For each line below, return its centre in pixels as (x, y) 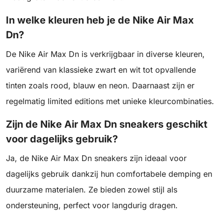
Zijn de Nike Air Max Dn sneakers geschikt (107, 124)
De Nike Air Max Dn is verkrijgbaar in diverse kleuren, (105, 54)
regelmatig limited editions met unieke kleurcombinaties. (110, 101)
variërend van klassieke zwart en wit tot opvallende (101, 70)
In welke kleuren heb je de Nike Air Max (100, 20)
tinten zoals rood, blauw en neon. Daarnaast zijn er (100, 85)
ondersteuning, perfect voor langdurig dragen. (92, 205)
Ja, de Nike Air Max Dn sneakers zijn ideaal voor (96, 158)
